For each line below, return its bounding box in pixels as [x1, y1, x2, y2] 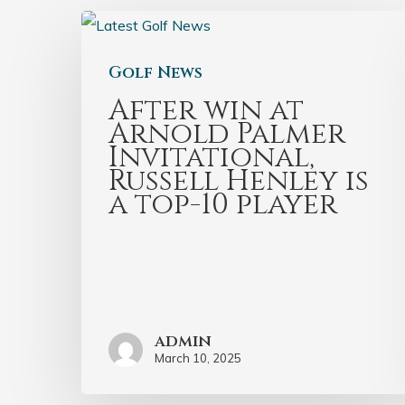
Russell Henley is [108, 162, 369, 202]
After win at [108, 91, 304, 131]
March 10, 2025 [155, 351, 241, 366]
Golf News [108, 61, 202, 85]
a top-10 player [108, 185, 337, 225]
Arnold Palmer [108, 115, 345, 155]
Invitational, [108, 138, 315, 178]
